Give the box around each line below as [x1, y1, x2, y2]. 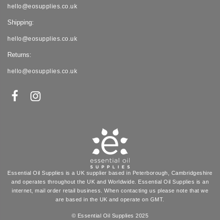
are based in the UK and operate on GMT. [55, 196, 165, 203]
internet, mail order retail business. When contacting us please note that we [12, 188, 208, 194]
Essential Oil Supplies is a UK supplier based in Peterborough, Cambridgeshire [7, 170, 213, 176]
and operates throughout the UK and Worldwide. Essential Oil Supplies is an [11, 179, 209, 185]
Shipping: [7, 19, 34, 27]
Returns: [7, 51, 31, 59]
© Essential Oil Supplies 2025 [71, 213, 149, 219]
